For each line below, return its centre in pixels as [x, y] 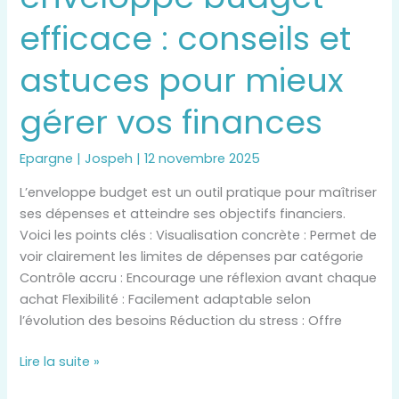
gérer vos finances [171, 122]
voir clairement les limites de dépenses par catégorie [192, 256]
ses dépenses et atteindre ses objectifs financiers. [183, 213]
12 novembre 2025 [203, 159]
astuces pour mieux [182, 80]
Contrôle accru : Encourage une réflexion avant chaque [199, 277]
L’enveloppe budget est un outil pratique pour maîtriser [199, 192]
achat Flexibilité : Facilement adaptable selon [166, 299]
